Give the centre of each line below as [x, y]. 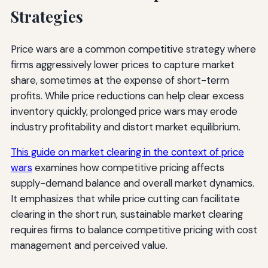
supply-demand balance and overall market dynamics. [132, 183]
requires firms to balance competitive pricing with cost [134, 230]
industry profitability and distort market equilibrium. [125, 127]
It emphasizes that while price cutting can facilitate [125, 199]
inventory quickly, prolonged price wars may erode [124, 112]
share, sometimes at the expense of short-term [120, 80]
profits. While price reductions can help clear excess [127, 96]
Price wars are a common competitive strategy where [133, 49]
